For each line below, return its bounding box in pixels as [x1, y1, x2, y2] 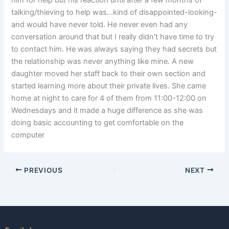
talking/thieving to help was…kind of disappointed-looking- [11, 8, 218, 17]
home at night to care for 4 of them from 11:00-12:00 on [11, 94, 207, 103]
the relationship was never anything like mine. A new [11, 57, 194, 66]
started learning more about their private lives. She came [11, 81, 207, 91]
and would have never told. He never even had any [11, 20, 188, 30]
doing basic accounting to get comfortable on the [11, 118, 184, 128]
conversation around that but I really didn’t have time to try [11, 32, 215, 42]
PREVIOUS [22, 166, 63, 174]
